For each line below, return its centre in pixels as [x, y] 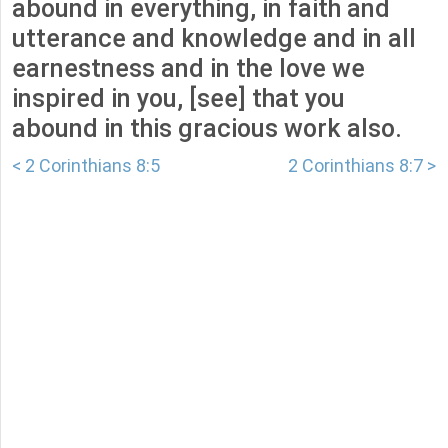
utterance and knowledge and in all [214, 39]
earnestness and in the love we [188, 69]
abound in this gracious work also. [207, 129]
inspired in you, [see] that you [178, 99]
